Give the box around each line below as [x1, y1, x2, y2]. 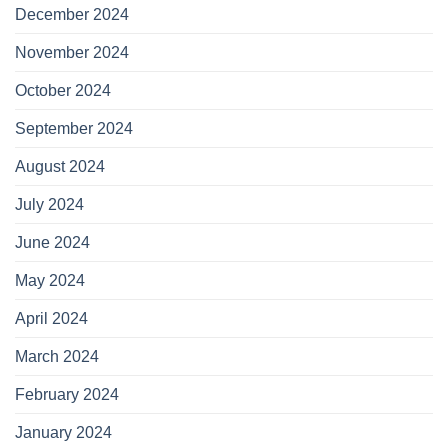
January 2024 [15, 424, 112, 442]
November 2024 [15, 44, 129, 62]
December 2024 [15, 6, 129, 24]
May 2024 [15, 272, 85, 290]
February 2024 [15, 386, 119, 404]
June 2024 [15, 234, 90, 252]
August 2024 [15, 158, 105, 176]
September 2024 [15, 120, 133, 138]
